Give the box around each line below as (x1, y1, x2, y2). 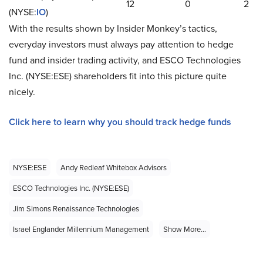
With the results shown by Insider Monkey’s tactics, (9, 22, 217, 35)
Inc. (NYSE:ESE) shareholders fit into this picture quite (9, 69, 227, 82)
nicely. (9, 85, 35, 98)
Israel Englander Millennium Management (13, 224, 149, 234)
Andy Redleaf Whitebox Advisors (60, 162, 167, 173)
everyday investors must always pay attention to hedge (9, 38, 234, 50)
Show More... (163, 224, 206, 234)
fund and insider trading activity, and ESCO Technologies (9, 53, 241, 66)
